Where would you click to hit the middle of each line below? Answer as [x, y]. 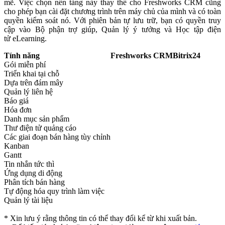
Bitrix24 [187, 55]
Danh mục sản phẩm [37, 119]
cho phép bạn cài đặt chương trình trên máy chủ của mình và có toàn [113, 11]
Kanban [17, 146]
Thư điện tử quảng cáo [40, 128]
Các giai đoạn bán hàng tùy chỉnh [57, 137]
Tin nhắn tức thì [29, 164]
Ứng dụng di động [33, 173]
